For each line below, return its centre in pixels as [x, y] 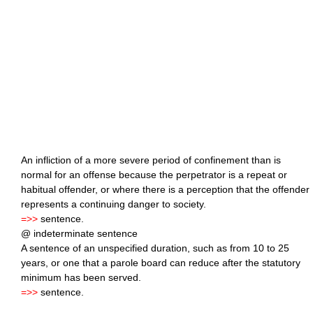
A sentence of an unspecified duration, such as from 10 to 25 [155, 248]
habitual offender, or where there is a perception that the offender [165, 190]
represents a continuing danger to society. [114, 204]
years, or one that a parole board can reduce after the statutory [161, 263]
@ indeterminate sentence [79, 234]
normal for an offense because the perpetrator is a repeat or [154, 175]
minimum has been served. [81, 278]
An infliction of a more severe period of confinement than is [151, 160]
